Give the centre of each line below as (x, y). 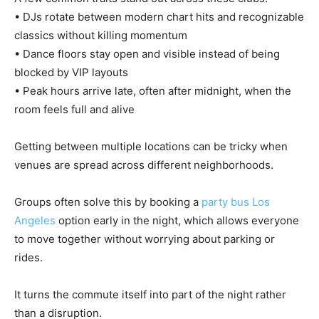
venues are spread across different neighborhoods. (144, 165)
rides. (28, 258)
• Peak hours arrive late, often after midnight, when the (153, 91)
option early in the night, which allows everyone (177, 221)
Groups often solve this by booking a (108, 202)
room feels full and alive (74, 110)
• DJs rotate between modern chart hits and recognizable (159, 17)
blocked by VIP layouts (71, 73)
